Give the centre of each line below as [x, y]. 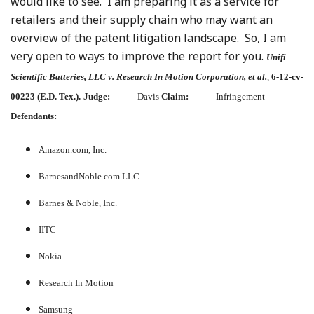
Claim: [176, 97]
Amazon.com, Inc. [73, 150]
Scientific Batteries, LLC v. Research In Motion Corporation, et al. [139, 77]
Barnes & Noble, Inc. [78, 203]
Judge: [97, 97]
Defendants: [36, 116]
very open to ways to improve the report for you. [138, 56]
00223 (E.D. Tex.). [46, 97]
